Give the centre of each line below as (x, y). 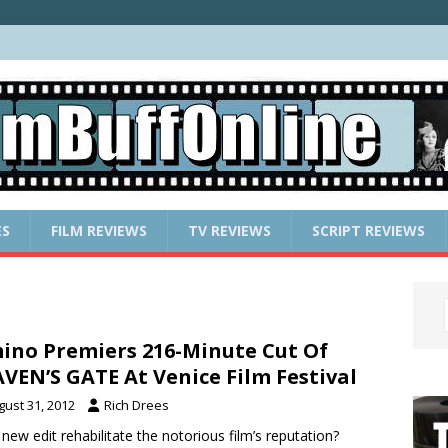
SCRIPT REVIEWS (368, 230)
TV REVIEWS (229, 230)
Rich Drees (136, 404)
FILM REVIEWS (99, 230)
